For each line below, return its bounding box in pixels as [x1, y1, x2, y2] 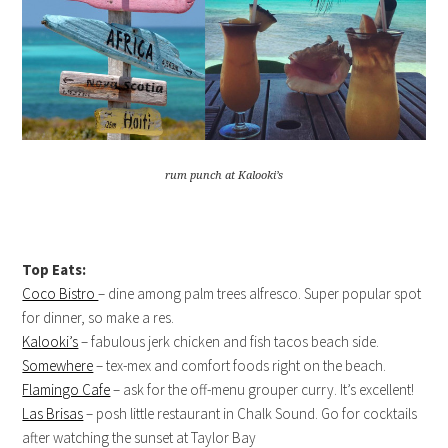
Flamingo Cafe [22, 379, 111, 399]
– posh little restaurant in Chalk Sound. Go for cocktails [83, 403, 418, 423]
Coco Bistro [22, 283, 99, 303]
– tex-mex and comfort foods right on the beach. [93, 355, 387, 375]
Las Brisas [22, 403, 84, 423]
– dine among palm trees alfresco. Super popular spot [98, 283, 422, 303]
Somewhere [22, 355, 94, 375]
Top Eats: [22, 259, 87, 279]
